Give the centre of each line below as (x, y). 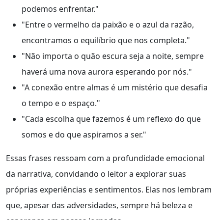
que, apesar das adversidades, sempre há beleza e (99, 206)
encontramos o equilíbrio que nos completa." (106, 41)
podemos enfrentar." (60, 9)
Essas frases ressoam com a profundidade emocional (105, 158)
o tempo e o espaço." (61, 103)
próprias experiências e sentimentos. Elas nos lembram (109, 190)
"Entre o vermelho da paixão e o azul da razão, (108, 25)
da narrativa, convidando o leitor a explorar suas (96, 174)
